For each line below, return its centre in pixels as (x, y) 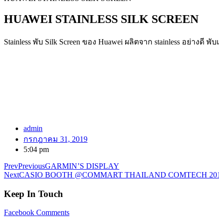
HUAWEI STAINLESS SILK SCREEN (101, 19)
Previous (32, 166)
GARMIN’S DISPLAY (82, 166)
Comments (53, 213)
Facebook (19, 213)
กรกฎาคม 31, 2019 (55, 139)
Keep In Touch (33, 194)
